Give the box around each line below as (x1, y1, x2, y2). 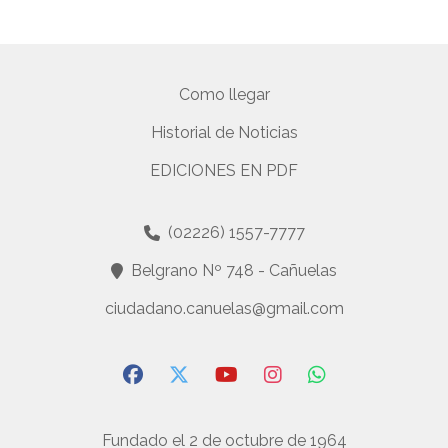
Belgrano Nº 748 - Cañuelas (131, 261, 337, 280)
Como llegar (178, 85, 270, 104)
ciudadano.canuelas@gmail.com (104, 299, 344, 318)
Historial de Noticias (150, 123, 298, 142)
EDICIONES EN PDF (150, 161, 298, 180)
